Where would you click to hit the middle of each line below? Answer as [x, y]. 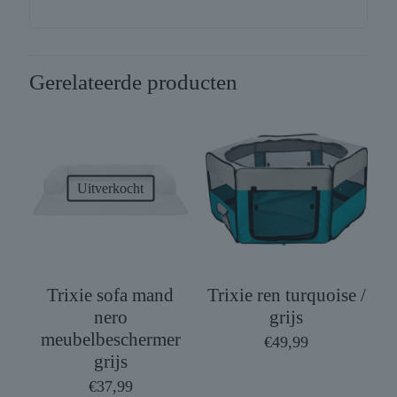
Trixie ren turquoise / [286, 295]
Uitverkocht [111, 188]
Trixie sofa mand [111, 295]
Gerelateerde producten [133, 82]
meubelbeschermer [110, 339]
